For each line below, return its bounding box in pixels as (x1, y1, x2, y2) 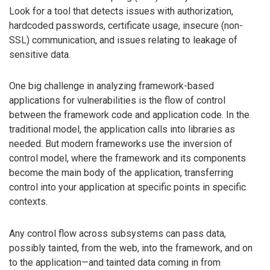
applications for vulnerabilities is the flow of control (9, 95, 225, 107)
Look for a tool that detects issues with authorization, (9, 5, 233, 17)
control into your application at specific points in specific (9, 181, 246, 193)
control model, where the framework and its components (9, 152, 246, 165)
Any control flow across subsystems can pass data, (9, 228, 226, 240)
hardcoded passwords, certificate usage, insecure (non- (9, 19, 243, 31)
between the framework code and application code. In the (9, 109, 250, 121)
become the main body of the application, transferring (9, 167, 233, 179)
